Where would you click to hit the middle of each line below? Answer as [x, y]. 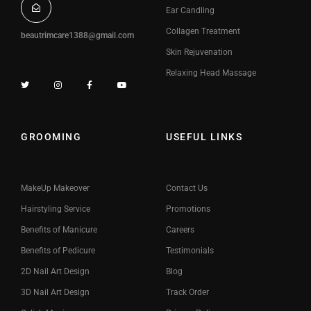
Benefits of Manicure [59, 230]
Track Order [187, 293]
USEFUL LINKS [204, 137]
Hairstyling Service [56, 209]
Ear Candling [190, 10]
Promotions [188, 209]
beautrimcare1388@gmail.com [77, 36]
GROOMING [51, 137]
